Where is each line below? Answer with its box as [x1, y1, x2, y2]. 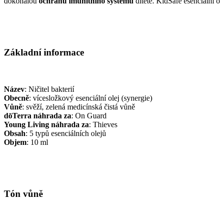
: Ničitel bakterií [25, 84, 74, 93]
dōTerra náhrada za [4, 111, 71, 120]
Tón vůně [4, 188, 43, 199]
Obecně [4, 93, 29, 102]
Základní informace [4, 47, 84, 58]
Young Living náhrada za [4, 120, 89, 129]
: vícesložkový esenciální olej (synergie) [29, 93, 152, 102]
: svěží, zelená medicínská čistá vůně [22, 102, 135, 111]
